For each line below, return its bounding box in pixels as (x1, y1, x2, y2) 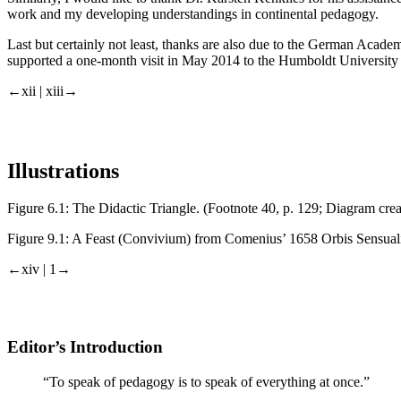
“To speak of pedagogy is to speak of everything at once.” (43, 373, 370, 389)
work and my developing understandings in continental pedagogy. (7, 5, 379, 21)
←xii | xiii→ (7, 82, 78, 98)
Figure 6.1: (7, 200, 69, 217)
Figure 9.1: (7, 231, 69, 247)
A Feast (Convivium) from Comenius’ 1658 (69, 231, 321, 247)
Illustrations (7, 158, 119, 183)
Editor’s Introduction (7, 337, 163, 357)
